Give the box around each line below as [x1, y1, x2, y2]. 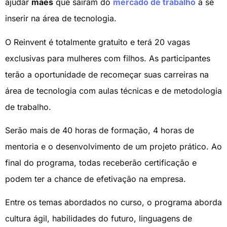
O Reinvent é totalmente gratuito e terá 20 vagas [5, 36, 190, 47]
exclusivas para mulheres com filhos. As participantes [5, 53, 210, 63]
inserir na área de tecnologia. [5, 13, 117, 24]
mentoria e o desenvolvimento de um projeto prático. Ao [5, 141, 222, 152]
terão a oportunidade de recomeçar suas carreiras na [5, 69, 209, 80]
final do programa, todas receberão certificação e [5, 158, 197, 168]
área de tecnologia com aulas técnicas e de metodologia [5, 85, 222, 96]
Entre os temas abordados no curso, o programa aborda [5, 197, 222, 208]
